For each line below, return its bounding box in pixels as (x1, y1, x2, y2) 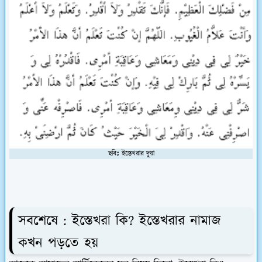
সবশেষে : (18, 211, 72, 231)
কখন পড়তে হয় (18, 233, 98, 253)
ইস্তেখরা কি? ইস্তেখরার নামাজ (72, 211, 220, 231)
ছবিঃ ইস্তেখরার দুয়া (108, 148, 154, 158)
